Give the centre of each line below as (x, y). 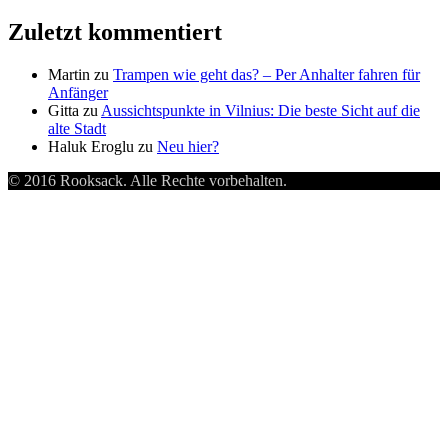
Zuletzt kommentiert (115, 32)
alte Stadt (77, 128)
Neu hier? (188, 146)
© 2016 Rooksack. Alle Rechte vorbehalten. (147, 180)
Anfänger (78, 92)
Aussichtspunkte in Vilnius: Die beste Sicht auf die (260, 110)
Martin (69, 74)
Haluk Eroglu (91, 146)
